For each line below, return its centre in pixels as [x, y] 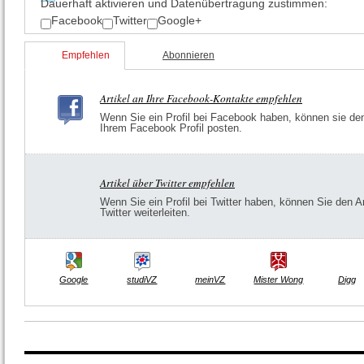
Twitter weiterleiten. [145, 212]
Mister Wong [279, 279]
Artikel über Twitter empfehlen [167, 182]
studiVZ [142, 279]
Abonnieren [188, 55]
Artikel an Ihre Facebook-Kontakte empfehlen [201, 98]
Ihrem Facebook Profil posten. [171, 128]
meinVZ [210, 279]
